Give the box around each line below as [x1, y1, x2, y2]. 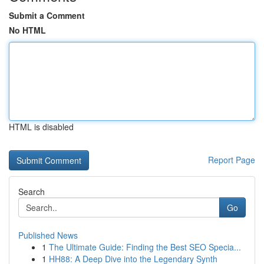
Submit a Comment [9, 9, 85, 21]
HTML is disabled [9, 121, 74, 133]
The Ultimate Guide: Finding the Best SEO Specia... [49, 241, 241, 253]
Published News [18, 229, 78, 241]
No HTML [9, 24, 46, 36]
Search [18, 186, 45, 197]
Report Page [208, 154, 255, 166]
